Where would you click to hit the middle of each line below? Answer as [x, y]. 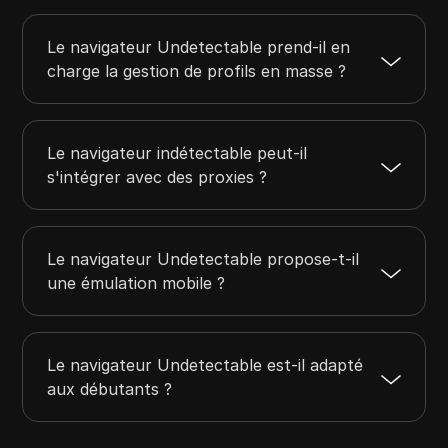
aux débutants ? [110, 389]
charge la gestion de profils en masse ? [197, 71]
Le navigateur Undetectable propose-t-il [203, 259]
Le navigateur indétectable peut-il [177, 153]
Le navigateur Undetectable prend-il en [199, 47]
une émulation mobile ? [136, 283]
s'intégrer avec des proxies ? [157, 177]
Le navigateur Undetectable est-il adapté [205, 365]
